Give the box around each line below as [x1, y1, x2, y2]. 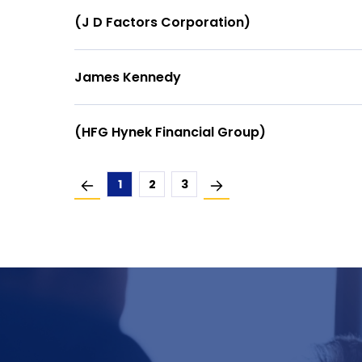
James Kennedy [74, 68, 181, 86]
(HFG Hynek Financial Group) [74, 123, 266, 141]
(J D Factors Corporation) [74, 13, 250, 32]
